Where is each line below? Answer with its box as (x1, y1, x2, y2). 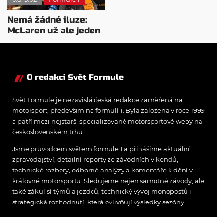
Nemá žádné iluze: (7, 15, 87, 26)
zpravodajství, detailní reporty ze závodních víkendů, (12, 155, 178, 164)
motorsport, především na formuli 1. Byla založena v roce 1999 (12, 107, 205, 115)
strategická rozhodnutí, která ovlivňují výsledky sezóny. (12, 198, 186, 206)
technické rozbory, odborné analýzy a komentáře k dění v (12, 166, 193, 174)
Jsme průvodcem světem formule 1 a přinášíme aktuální (12, 145, 190, 153)
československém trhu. (12, 128, 84, 136)
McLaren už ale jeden (7, 25, 100, 36)
